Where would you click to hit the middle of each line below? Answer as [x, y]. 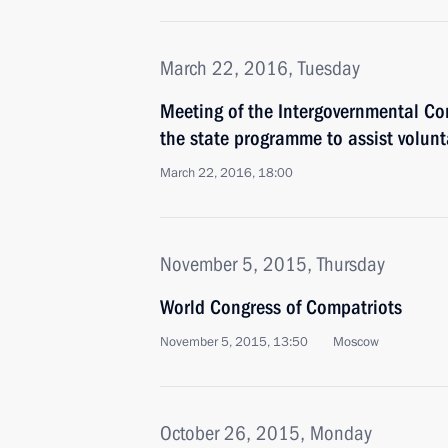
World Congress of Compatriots [281, 307]
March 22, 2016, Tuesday [260, 68]
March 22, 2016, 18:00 [226, 173]
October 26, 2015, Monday [266, 433]
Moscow [356, 342]
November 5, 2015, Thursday [272, 264]
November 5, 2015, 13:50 [234, 342]
